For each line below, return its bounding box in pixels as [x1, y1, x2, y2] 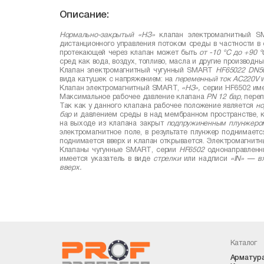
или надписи [180, 155, 230, 162]
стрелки [153, 155, 181, 162]
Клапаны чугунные [59, 146, 126, 153]
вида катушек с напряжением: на [59, 75, 175, 82]
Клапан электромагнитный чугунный [59, 67, 187, 74]
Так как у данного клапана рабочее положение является [59, 102, 256, 109]
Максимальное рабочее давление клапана [59, 93, 207, 100]
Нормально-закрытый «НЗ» [59, 31, 155, 38]
